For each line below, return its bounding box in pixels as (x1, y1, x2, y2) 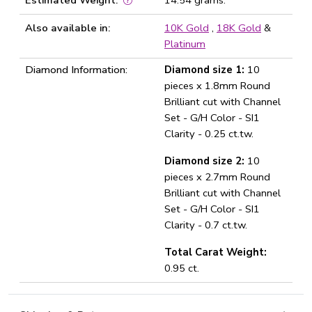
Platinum (164, 37, 205, 51)
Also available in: (25, 21, 110, 35)
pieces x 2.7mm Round (164, 170, 270, 184)
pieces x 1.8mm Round (164, 79, 270, 93)
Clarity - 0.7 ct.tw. (164, 218, 247, 232)
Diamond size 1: (164, 63, 244, 77)
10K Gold (164, 21, 209, 35)
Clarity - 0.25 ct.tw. (164, 127, 253, 141)
